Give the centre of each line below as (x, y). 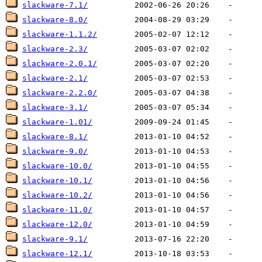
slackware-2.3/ (55, 49)
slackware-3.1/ (55, 107)
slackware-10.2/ (57, 195)
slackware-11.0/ (57, 210)
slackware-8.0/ (55, 20)
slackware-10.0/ (57, 166)
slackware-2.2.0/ (60, 93)
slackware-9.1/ (55, 239)
